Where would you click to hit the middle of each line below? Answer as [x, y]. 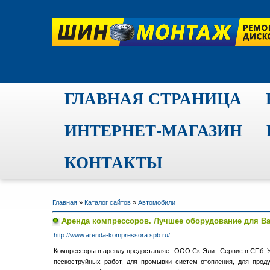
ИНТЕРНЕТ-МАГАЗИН [153, 131]
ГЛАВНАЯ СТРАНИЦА [153, 99]
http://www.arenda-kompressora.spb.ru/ [112, 235]
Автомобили [157, 202]
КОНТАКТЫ [114, 163]
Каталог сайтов [108, 202]
